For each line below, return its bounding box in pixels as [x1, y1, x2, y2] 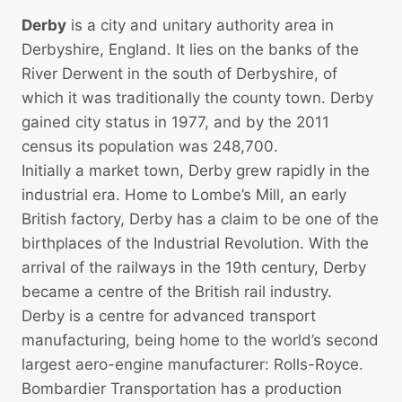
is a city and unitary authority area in [66, 16, 334, 35]
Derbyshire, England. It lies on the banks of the [22, 40, 359, 59]
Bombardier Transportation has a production [22, 380, 342, 398]
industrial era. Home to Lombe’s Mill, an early [22, 186, 346, 205]
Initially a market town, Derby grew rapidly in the [22, 162, 370, 180]
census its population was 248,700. [22, 137, 278, 156]
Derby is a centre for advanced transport [22, 307, 316, 326]
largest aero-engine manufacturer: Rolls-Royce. [22, 355, 363, 374]
